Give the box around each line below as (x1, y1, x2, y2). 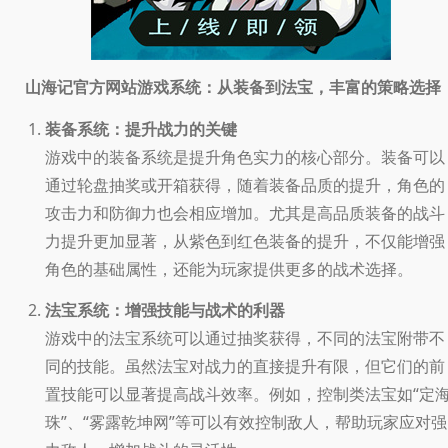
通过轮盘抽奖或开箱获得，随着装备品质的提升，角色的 (45, 173, 445, 196)
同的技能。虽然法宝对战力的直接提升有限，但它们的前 (45, 354, 445, 377)
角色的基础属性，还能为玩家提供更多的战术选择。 (45, 257, 413, 280)
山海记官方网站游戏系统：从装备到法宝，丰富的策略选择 (25, 75, 441, 98)
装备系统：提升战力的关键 (45, 117, 237, 140)
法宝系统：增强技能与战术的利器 (45, 298, 285, 321)
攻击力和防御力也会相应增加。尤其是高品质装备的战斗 (45, 201, 445, 224)
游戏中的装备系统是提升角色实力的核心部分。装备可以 (45, 145, 445, 168)
